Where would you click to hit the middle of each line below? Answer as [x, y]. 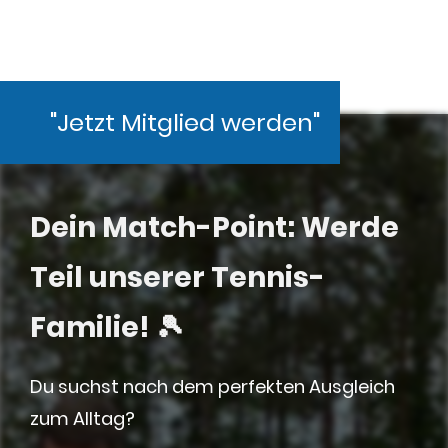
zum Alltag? [84, 419]
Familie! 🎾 [107, 327]
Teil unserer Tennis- [177, 277]
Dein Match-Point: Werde [214, 227]
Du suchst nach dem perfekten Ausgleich [212, 387]
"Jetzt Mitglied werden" [185, 122]
